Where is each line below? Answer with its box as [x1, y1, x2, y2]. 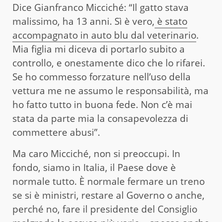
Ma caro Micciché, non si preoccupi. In [12, 147, 180, 161]
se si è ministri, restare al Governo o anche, [12, 189, 205, 202]
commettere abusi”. [12, 126, 103, 139]
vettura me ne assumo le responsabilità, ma [12, 84, 209, 98]
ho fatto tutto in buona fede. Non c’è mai [12, 98, 192, 111]
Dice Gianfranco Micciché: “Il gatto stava [12, 1, 189, 14]
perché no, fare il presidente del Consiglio [12, 203, 197, 216]
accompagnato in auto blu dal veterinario [12, 29, 196, 42]
